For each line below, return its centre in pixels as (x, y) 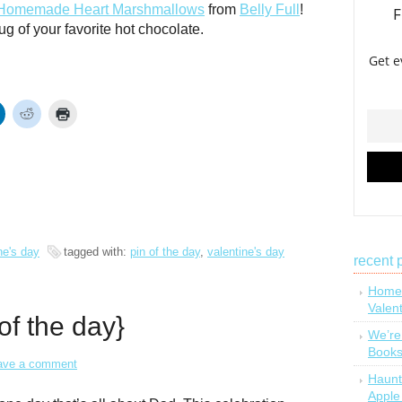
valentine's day (246, 252)
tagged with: (97, 252)
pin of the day (165, 252)
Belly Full (270, 9)
